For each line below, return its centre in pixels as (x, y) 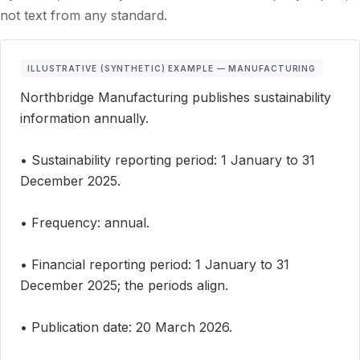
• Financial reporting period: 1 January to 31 (155, 265)
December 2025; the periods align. (124, 286)
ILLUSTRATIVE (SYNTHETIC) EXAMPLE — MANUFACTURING (172, 69)
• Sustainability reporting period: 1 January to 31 (168, 160)
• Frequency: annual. (85, 223)
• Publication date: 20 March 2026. (126, 327)
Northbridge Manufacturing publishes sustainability (176, 98)
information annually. (84, 119)
